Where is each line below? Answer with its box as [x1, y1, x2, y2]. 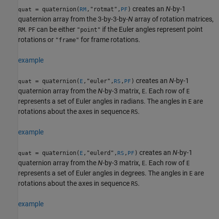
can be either [35, 25, 77, 34]
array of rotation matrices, [133, 15, 214, 23]
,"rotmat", [87, 6, 121, 13]
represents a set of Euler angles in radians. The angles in [18, 97, 188, 106]
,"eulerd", [83, 150, 117, 157]
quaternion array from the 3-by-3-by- [18, 15, 128, 23]
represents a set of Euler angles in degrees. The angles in [18, 169, 189, 177]
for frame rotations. [79, 36, 140, 44]
